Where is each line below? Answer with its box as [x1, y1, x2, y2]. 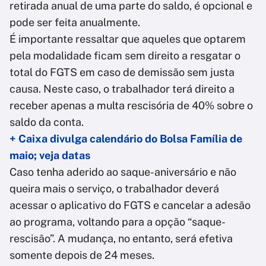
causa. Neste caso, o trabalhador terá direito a [9, 83, 235, 96]
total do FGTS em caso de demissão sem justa [9, 66, 235, 79]
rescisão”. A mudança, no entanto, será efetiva [9, 232, 233, 245]
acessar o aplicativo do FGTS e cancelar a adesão [9, 199, 251, 212]
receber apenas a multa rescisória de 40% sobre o [9, 99, 253, 112]
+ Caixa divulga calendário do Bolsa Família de [9, 132, 242, 145]
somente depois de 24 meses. [9, 249, 154, 262]
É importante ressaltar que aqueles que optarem [9, 33, 246, 46]
